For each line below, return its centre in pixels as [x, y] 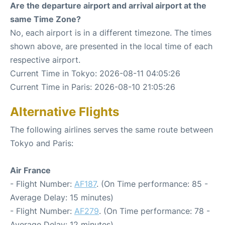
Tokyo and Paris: [42, 143]
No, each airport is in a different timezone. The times [111, 32]
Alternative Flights [65, 111]
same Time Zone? [45, 19]
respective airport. [45, 60]
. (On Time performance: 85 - [152, 184]
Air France [30, 170]
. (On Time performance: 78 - [154, 211]
